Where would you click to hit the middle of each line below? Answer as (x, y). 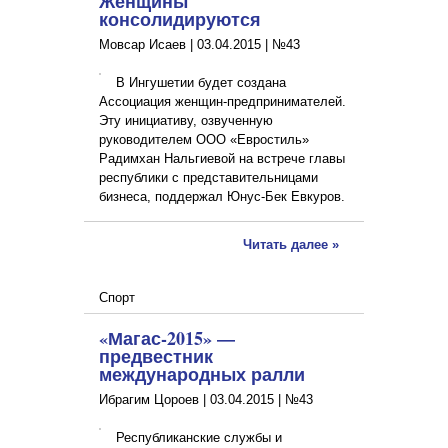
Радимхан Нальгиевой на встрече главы (222, 159)
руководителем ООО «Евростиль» (204, 140)
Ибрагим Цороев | (154, 400)
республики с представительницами (208, 178)
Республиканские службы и (199, 438)
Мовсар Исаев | (148, 45)
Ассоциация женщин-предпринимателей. (222, 102)
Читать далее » (291, 245)
